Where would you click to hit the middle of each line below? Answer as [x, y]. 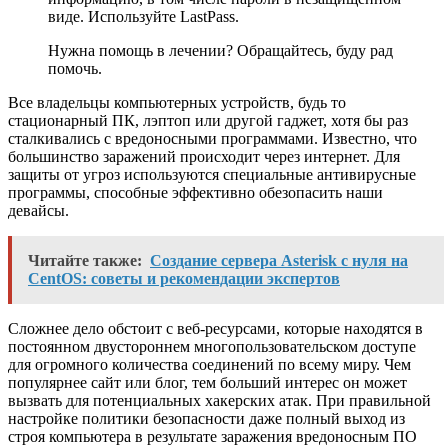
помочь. [75, 68]
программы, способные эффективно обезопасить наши [195, 192]
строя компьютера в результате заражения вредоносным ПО [212, 436]
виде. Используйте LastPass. [143, 16]
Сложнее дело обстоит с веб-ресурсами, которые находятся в [215, 328]
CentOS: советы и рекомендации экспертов [184, 278]
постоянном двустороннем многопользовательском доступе [212, 346]
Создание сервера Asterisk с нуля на [279, 260]
